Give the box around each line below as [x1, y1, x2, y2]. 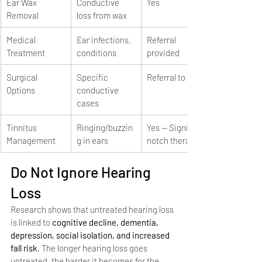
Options [6, 84, 35, 95]
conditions [77, 47, 116, 58]
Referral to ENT [147, 71, 203, 82]
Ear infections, [77, 34, 133, 45]
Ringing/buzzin [77, 122, 133, 133]
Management [6, 135, 56, 146]
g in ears [77, 135, 108, 146]
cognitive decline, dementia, [52, 216, 160, 227]
